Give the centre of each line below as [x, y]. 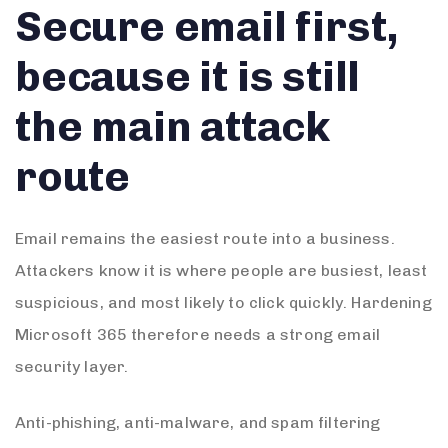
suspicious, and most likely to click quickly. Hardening [223, 302]
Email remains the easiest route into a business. [205, 238]
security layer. [72, 366]
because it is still [188, 76]
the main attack [172, 126]
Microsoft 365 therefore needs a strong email [198, 334]
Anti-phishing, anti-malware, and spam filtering [198, 422]
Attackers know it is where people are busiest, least [221, 270]
